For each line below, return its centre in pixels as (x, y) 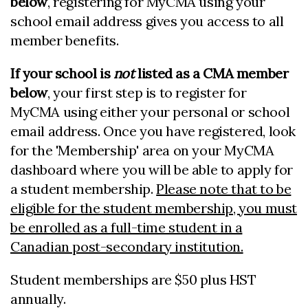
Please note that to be (224, 189)
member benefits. (65, 41)
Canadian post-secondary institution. (127, 247)
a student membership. (84, 189)
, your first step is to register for (147, 93)
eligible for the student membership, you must (154, 208)
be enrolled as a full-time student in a (126, 228)
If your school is (62, 74)
